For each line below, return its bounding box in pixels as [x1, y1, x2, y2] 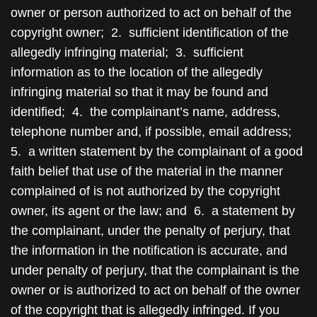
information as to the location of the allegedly [11, 65, 263, 79]
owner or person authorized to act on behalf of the [11, 6, 292, 20]
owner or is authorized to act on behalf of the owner [11, 283, 300, 297]
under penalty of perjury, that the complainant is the [11, 263, 299, 277]
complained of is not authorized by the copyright [11, 184, 280, 198]
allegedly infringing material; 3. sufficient [11, 45, 243, 59]
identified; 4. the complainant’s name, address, [11, 105, 280, 119]
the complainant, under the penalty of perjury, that [11, 224, 290, 238]
